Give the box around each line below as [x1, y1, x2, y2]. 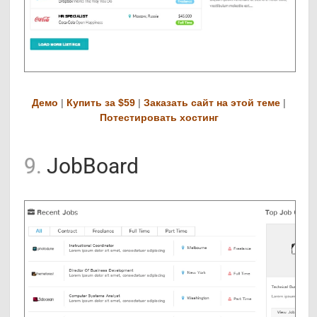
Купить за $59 [67, 96, 136, 108]
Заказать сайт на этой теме [144, 96, 281, 108]
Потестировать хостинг [99, 111, 219, 123]
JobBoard [42, 153, 139, 178]
